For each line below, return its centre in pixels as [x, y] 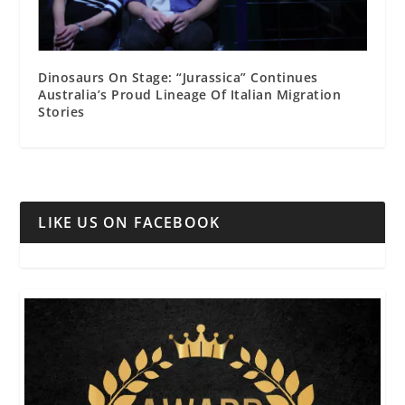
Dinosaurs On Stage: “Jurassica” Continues [178, 77]
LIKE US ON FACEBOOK [129, 222]
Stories [61, 111]
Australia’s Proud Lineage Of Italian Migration [190, 94]
